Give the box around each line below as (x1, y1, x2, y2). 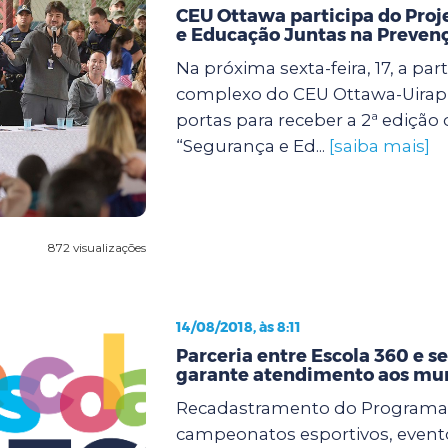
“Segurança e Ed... (175, 135, 329, 156)
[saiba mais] (328, 135, 430, 156)
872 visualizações (47, 239, 146, 255)
